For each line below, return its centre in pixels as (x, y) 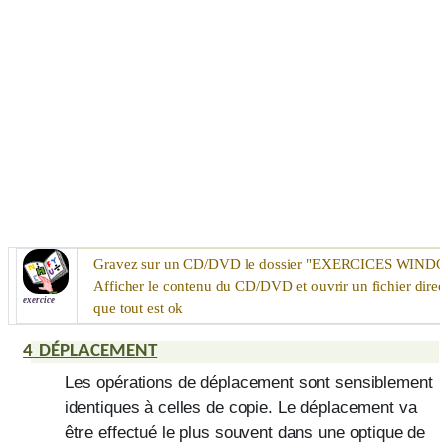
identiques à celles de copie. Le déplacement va (240, 406)
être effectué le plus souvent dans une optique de (245, 431)
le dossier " (276, 263)
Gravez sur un (138, 263)
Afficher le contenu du (164, 285)
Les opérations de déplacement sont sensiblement (248, 381)
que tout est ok (138, 307)
